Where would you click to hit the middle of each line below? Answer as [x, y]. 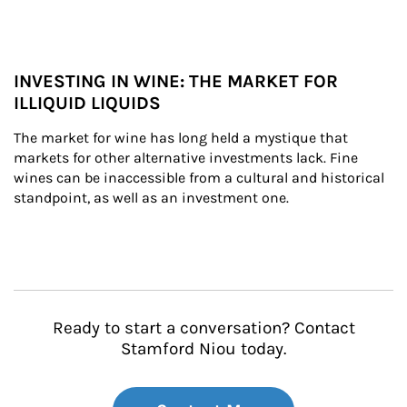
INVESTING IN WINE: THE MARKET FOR [176, 81]
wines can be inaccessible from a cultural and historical [201, 178]
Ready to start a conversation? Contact [203, 328]
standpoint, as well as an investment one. [151, 198]
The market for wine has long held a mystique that [183, 138]
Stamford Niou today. [203, 349]
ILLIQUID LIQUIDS [87, 103]
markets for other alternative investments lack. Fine [188, 158]
